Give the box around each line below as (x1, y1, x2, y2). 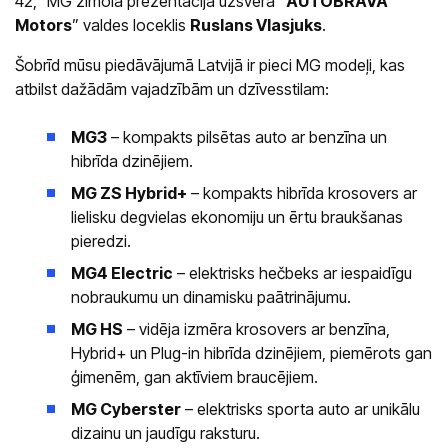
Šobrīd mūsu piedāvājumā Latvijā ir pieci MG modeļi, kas (15, 55, 405, 76)
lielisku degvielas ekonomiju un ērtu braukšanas (71, 207, 403, 228)
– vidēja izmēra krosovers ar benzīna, (123, 319, 390, 340)
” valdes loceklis (72, 15, 190, 36)
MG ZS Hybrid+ (71, 183, 187, 204)
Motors (15, 15, 72, 36)
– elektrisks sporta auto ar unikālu (181, 399, 420, 420)
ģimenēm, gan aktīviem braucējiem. (71, 367, 318, 388)
